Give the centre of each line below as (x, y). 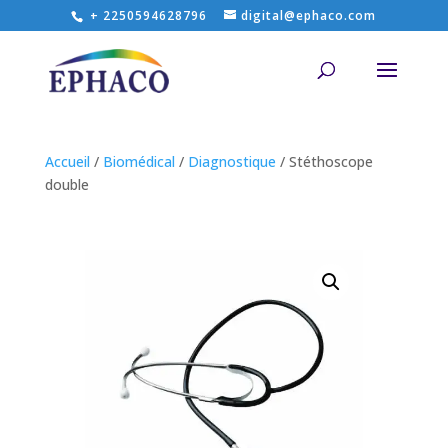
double (66, 184)
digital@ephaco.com (309, 15)
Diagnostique (231, 161)
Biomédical (138, 161)
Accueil (67, 161)
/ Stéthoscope (324, 161)
